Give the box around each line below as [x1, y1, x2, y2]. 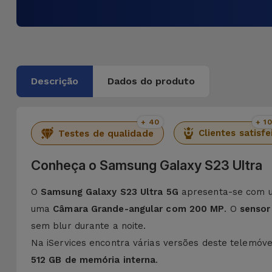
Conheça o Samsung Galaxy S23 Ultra [30, 157, 262, 173]
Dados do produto [107, 75, 195, 87]
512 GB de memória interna [30, 254, 156, 265]
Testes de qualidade [58, 127, 154, 139]
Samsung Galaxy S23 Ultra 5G [41, 186, 178, 197]
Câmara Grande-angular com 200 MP [53, 203, 225, 214]
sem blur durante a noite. [30, 220, 149, 231]
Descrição [30, 75, 78, 87]
